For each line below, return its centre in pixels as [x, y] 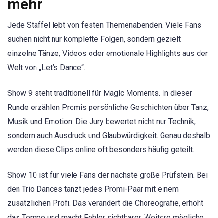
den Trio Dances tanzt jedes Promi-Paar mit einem [93, 189]
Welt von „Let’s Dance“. [46, 68]
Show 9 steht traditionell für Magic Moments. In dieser [100, 93]
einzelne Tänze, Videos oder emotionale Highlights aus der [108, 54]
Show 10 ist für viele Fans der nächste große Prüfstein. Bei [108, 175]
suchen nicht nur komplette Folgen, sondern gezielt [94, 39]
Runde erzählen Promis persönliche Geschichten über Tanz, [108, 107]
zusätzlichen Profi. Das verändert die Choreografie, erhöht [105, 203]
